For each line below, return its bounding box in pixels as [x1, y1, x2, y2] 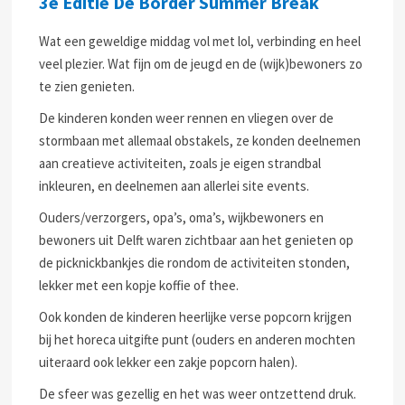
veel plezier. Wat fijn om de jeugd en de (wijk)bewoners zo [39, 55, 363, 72]
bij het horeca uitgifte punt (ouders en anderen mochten [39, 331, 356, 348]
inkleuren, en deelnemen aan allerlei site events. [39, 177, 310, 194]
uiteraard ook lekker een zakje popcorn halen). [39, 353, 298, 371]
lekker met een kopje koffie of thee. [39, 277, 240, 294]
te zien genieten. [39, 78, 136, 95]
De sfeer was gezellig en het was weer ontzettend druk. [39, 385, 357, 402]
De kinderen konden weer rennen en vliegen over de [39, 109, 334, 127]
